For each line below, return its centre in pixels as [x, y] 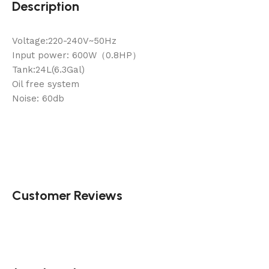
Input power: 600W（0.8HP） [77, 55]
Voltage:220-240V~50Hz [64, 41]
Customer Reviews [67, 195]
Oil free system [46, 84]
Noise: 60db [38, 98]
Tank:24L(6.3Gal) [48, 69]
